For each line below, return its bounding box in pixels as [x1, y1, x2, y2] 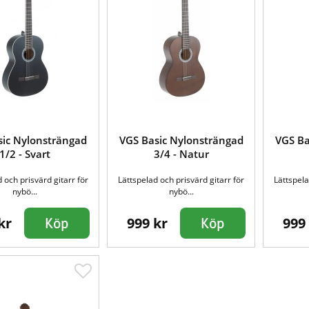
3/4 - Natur [153, 147, 209, 161]
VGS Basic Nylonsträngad [119, 133, 243, 148]
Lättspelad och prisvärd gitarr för [118, 174, 245, 186]
